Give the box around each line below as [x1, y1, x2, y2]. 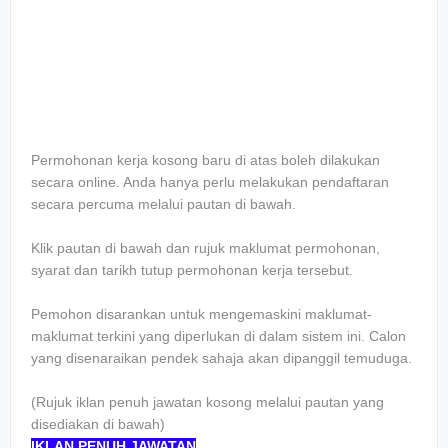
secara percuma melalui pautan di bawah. [31, 196, 296, 212]
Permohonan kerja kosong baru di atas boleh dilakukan [31, 152, 380, 168]
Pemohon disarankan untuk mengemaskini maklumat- [31, 306, 372, 322]
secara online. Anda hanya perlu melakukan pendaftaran [31, 174, 389, 190]
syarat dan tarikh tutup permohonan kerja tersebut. [31, 262, 353, 278]
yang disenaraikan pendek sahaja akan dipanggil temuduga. [31, 350, 412, 366]
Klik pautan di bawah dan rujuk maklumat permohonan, [31, 240, 380, 256]
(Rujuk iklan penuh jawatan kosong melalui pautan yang [31, 394, 384, 410]
